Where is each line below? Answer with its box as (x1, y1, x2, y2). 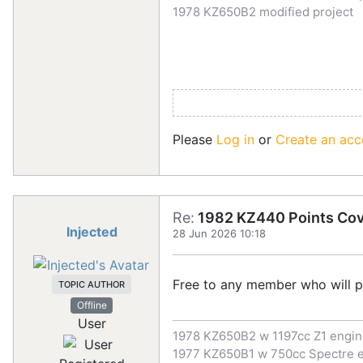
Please (173, 130, 216, 147)
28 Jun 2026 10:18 (173, 226, 266, 240)
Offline (76, 299, 107, 312)
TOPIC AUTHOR (58, 279, 125, 291)
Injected (66, 223, 117, 240)
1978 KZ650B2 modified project (173, 3, 353, 19)
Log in (216, 130, 254, 147)
